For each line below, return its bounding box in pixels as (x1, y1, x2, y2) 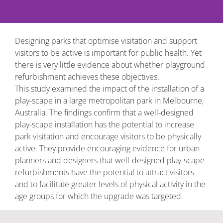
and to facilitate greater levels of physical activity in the (15, 179, 206, 190)
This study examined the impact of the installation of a (15, 83, 204, 94)
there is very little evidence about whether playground (15, 59, 205, 70)
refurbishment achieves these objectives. (15, 71, 159, 82)
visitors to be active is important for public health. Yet (15, 47, 202, 58)
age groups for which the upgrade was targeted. (15, 191, 183, 202)
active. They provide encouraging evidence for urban (15, 143, 200, 154)
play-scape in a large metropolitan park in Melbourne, (15, 95, 204, 106)
